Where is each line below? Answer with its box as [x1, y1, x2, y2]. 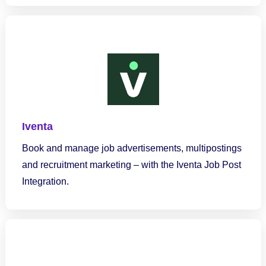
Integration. [21, 176, 69, 186]
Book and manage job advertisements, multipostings [21, 143, 242, 153]
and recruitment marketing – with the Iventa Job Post [21, 160, 241, 170]
